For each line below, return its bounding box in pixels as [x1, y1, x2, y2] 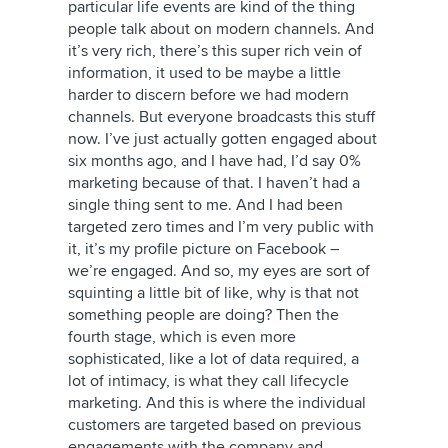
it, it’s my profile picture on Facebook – [68, 239, 339, 259]
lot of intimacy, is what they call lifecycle [68, 371, 349, 391]
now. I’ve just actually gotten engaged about [68, 129, 377, 149]
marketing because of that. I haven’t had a [68, 173, 360, 193]
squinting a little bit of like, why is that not [68, 283, 359, 303]
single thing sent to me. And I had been [68, 195, 343, 215]
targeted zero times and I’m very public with [68, 217, 374, 237]
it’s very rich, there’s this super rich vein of [68, 41, 362, 61]
